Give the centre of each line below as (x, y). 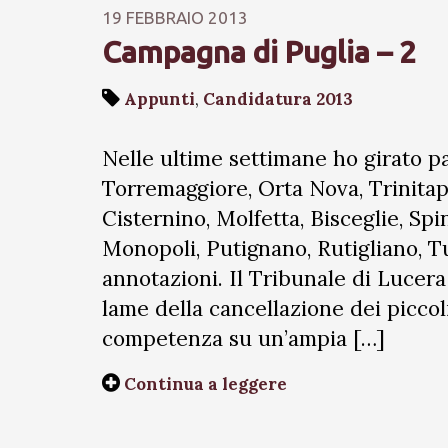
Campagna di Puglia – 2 (259, 52)
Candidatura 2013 (278, 99)
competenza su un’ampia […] (243, 338)
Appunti (159, 99)
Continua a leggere (205, 384)
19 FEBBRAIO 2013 (175, 17)
